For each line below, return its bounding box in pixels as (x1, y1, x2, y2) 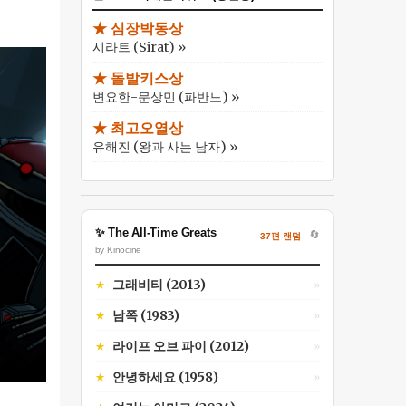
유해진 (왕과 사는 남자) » (92, 139, 237, 155)
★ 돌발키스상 (92, 71, 183, 86)
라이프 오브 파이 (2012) (111, 338, 249, 354)
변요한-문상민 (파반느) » (92, 89, 239, 105)
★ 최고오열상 (92, 121, 183, 136)
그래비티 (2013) (111, 276, 206, 293)
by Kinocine (94, 245, 142, 255)
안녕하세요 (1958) (111, 369, 218, 385)
